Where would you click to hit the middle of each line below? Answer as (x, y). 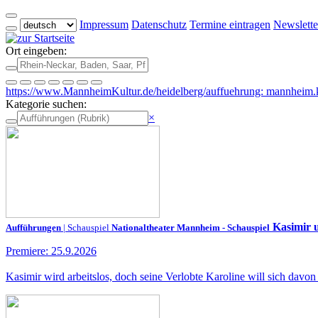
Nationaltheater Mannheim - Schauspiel (191, 227)
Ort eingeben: (36, 51)
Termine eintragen (230, 24)
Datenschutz (159, 24)
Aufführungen (33, 227)
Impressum (104, 24)
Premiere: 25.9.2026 (51, 251)
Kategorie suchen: (46, 104)
